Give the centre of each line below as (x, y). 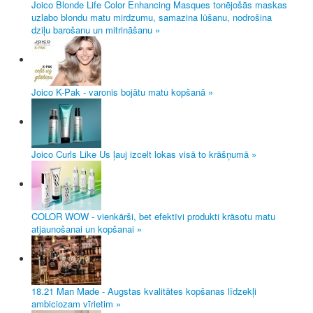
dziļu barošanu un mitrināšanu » (96, 29)
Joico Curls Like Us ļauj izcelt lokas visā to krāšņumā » (144, 154)
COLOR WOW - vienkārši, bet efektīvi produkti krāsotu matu (153, 216)
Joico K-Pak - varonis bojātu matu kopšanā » (122, 92)
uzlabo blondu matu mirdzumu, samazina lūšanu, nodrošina (152, 17)
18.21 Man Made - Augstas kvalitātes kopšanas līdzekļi (144, 291)
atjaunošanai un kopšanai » (87, 228)
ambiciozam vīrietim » (76, 303)
